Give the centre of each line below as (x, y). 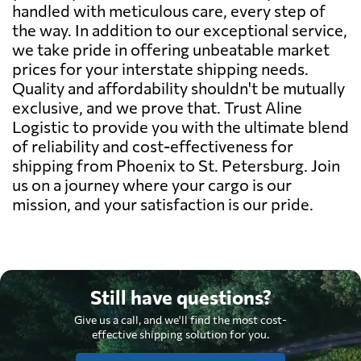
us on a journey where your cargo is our (152, 184)
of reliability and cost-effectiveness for (153, 145)
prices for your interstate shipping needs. (160, 68)
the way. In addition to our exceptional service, (180, 29)
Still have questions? (180, 297)
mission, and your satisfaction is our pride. (163, 203)
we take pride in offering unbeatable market (171, 49)
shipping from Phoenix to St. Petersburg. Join (176, 165)
